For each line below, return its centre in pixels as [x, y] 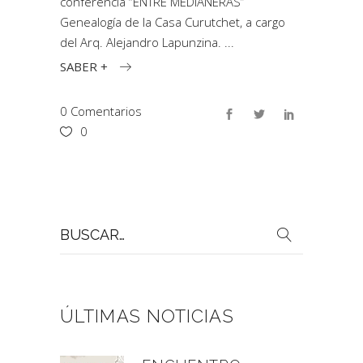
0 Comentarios [101, 111]
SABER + [84, 66]
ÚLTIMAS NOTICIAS [147, 316]
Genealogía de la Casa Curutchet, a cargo [173, 22]
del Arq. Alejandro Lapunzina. [142, 42]
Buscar [78, 224]
